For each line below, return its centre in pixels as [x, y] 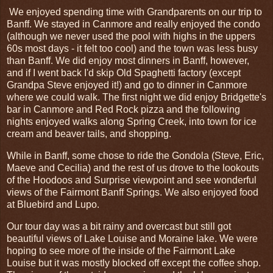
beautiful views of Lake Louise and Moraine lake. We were [132, 238]
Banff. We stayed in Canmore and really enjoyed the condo [133, 24]
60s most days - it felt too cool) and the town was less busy [132, 48]
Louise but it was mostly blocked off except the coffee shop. [134, 263]
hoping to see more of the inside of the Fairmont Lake [121, 250]
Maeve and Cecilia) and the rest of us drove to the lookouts [133, 168]
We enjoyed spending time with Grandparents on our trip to [134, 12]
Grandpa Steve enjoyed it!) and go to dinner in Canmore [127, 85]
